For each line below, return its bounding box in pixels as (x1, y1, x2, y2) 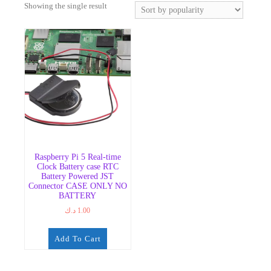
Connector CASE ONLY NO (28, 181, 127, 191)
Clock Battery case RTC (36, 162, 119, 172)
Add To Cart (54, 234, 101, 244)
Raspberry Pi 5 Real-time (34, 152, 121, 162)
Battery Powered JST (41, 172, 114, 181)
